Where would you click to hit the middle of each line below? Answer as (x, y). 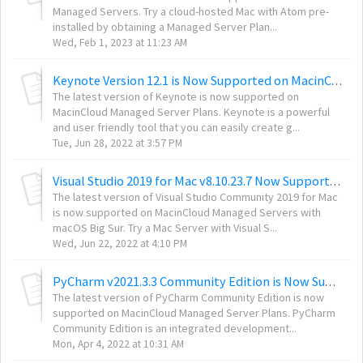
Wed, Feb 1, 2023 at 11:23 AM (120, 42)
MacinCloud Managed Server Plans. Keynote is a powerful (191, 111)
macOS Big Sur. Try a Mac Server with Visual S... (165, 227)
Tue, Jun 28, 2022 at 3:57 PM (117, 143)
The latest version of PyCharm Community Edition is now (188, 297)
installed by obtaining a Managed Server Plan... (165, 26)
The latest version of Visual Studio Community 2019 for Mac (195, 196)
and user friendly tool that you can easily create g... (176, 127)
